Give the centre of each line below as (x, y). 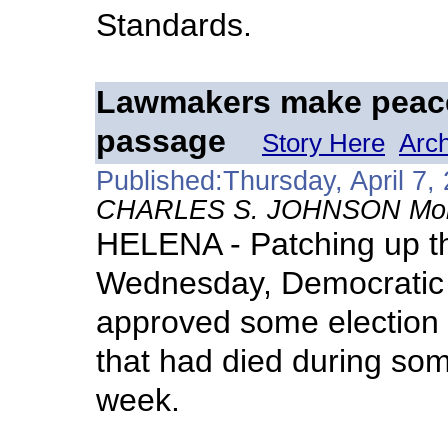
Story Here (323, 143)
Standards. (174, 25)
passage (161, 141)
